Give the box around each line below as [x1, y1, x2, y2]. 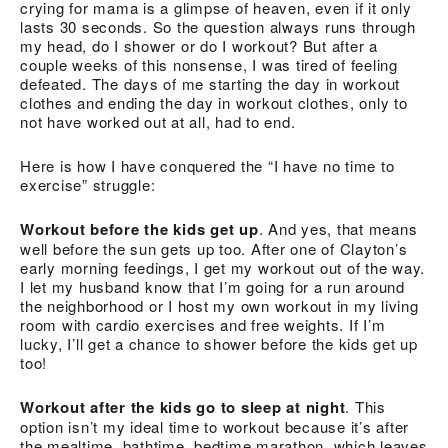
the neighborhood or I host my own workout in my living [20, 295, 419, 316]
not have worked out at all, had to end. [20, 111, 296, 132]
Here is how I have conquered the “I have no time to [20, 155, 395, 176]
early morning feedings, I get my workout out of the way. [20, 257, 425, 278]
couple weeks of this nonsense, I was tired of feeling [20, 54, 398, 75]
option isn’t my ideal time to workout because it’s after [20, 416, 409, 437]
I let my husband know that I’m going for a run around [20, 276, 405, 297]
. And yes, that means [258, 218, 418, 239]
